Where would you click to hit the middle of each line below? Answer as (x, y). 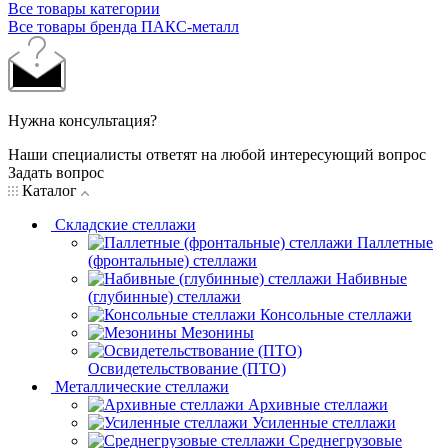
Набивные (371, 278)
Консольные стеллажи (336, 314)
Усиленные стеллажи (324, 422)
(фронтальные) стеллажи (172, 260)
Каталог (49, 190)
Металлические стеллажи (142, 386)
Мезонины (217, 332)
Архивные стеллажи (318, 404)
